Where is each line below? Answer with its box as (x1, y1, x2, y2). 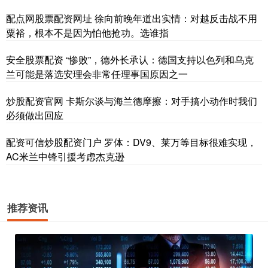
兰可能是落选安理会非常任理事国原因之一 (6, 66, 188, 81)
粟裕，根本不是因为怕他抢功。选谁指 (6, 25, 169, 39)
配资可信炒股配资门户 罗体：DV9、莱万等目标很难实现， (6, 135, 257, 149)
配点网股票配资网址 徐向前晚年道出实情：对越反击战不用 (6, 11, 257, 25)
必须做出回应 (6, 108, 63, 122)
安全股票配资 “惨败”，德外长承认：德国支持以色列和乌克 (6, 52, 254, 66)
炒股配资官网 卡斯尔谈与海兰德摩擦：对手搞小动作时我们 (6, 93, 257, 108)
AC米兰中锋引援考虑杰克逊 (6, 149, 124, 163)
